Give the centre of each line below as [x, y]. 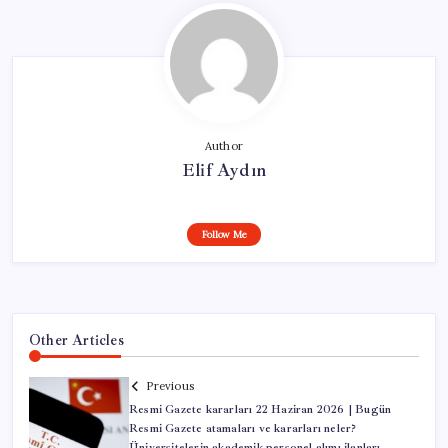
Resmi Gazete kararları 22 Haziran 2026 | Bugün [260, 409]
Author [224, 146]
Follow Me [224, 235]
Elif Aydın [224, 170]
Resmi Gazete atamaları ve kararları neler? [243, 428]
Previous [170, 385]
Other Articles [76, 340]
